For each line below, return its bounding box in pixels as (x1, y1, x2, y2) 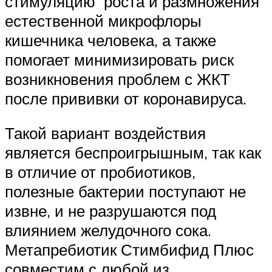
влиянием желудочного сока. (5, 220, 216, 240)
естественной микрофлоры (5, 10, 202, 30)
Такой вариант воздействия (5, 123, 206, 143)
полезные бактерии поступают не (5, 182, 246, 202)
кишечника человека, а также (5, 30, 216, 50)
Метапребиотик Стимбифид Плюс (5, 240, 254, 260)
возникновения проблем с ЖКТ (5, 69, 230, 89)
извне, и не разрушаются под (5, 201, 216, 221)
